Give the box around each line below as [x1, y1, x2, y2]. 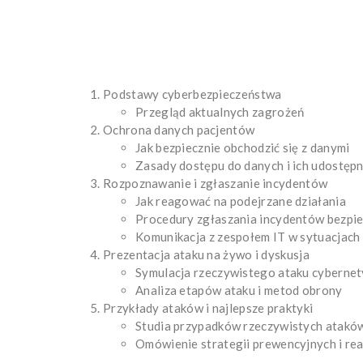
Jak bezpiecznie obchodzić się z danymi [135, 139, 350, 155]
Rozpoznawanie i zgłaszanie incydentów [103, 175, 328, 190]
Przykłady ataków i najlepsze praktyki [103, 300, 314, 315]
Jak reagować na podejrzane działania [135, 193, 346, 208]
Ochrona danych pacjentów [103, 122, 255, 137]
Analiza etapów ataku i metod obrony [135, 282, 343, 297]
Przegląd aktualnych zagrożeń [135, 104, 305, 119]
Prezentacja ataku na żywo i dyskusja [103, 246, 310, 262]
